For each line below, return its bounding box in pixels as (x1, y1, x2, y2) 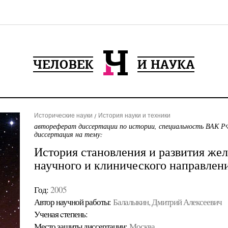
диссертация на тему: (34, 129, 103, 139)
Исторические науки (34, 112, 93, 119)
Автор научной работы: (34, 196, 111, 208)
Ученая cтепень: (34, 208, 88, 220)
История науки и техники (98, 112, 170, 119)
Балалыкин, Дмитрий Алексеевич (112, 196, 222, 208)
